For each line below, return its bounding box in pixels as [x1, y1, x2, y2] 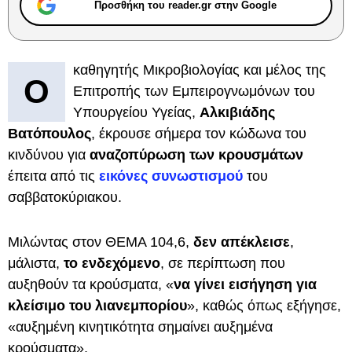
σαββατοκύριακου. [8, 189, 122, 205]
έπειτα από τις [8, 168, 95, 184]
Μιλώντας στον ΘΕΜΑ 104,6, [8, 234, 193, 250]
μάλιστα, [8, 255, 60, 271]
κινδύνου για [8, 147, 90, 163]
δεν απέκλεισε [193, 234, 290, 250]
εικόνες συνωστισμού [99, 168, 243, 184]
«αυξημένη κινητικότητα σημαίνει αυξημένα [8, 319, 273, 335]
